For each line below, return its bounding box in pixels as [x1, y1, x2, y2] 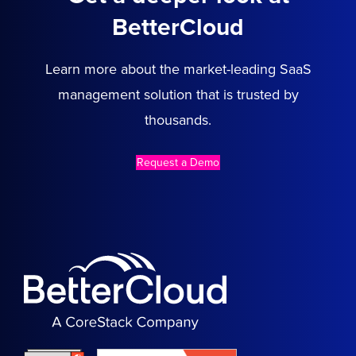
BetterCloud [112, 12, 244, 42]
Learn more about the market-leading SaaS [44, 60, 311, 78]
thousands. [145, 110, 211, 129]
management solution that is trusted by [57, 85, 299, 103]
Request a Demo [137, 155, 219, 169]
